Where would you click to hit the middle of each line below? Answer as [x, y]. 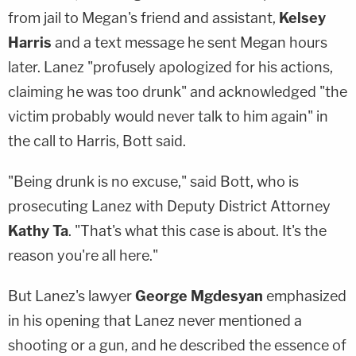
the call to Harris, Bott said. [97, 141]
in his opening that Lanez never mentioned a [155, 320]
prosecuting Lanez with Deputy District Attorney [169, 206]
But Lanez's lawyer [72, 296]
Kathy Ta [38, 230]
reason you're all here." [83, 255]
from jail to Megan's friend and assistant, [143, 17]
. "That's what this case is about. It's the [197, 230]
